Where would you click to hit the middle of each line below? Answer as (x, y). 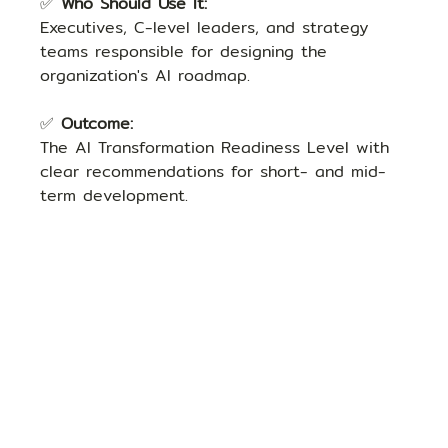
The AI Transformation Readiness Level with (218, 148)
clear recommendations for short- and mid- (213, 172)
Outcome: (97, 124)
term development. (114, 196)
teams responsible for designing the (187, 52)
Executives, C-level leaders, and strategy (208, 28)
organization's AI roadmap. (145, 76)
